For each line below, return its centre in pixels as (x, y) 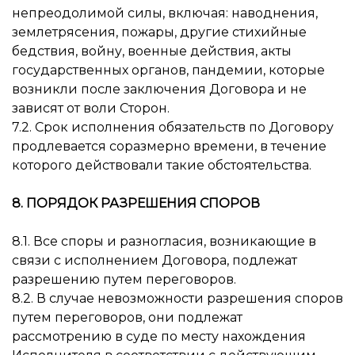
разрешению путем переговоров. (124, 279)
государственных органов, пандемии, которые (168, 70)
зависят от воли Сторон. (91, 108)
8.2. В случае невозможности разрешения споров (177, 298)
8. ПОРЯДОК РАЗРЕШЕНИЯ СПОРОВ (136, 203)
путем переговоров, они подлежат (127, 317)
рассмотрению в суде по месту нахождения (159, 336)
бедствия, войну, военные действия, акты (152, 51)
